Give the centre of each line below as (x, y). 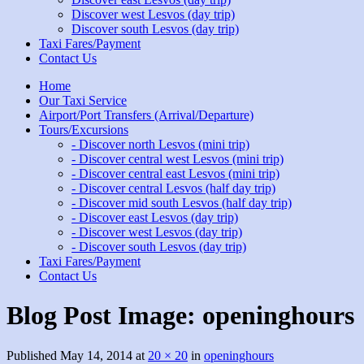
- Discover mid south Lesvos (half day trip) (182, 203)
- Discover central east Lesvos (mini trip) (175, 173)
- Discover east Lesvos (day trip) (155, 217)
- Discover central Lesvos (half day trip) (173, 188)
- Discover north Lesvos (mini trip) (160, 144)
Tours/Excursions (84, 130)
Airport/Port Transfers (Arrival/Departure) (146, 115)
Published (33, 355)
